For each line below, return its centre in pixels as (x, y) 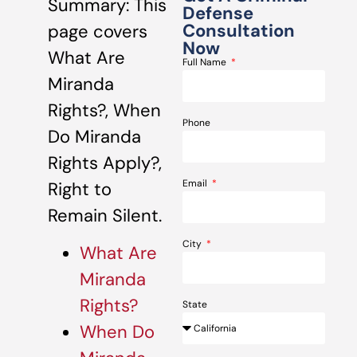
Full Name (206, 62)
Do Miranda (94, 137)
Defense (218, 13)
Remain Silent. (105, 216)
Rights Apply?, (105, 163)
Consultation (239, 31)
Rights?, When (104, 110)
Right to (80, 189)
